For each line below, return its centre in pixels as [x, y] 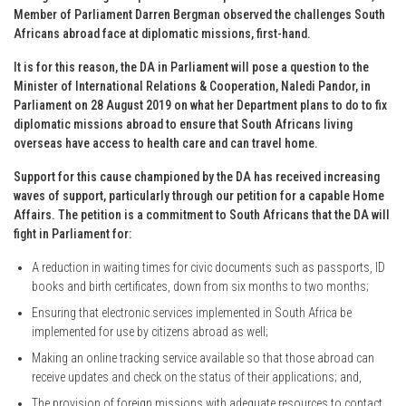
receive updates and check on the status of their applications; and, [197, 377]
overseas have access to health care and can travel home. [166, 143]
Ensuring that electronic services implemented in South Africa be [192, 312]
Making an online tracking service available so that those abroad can [203, 358]
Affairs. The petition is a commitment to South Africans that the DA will [202, 214]
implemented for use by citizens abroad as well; [150, 331]
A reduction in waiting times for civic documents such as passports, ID [208, 267]
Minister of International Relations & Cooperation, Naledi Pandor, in [192, 86]
